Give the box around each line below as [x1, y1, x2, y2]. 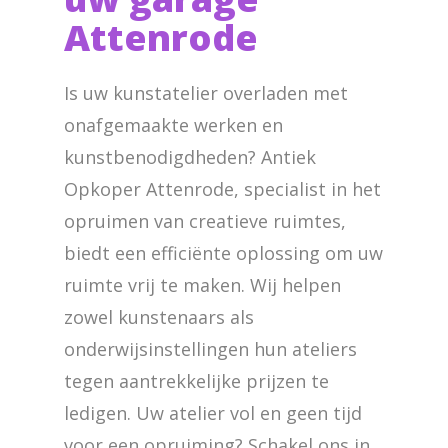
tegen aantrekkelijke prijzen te [64, 369, 329, 393]
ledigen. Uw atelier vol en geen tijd [64, 401, 362, 425]
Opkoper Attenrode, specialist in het [64, 177, 381, 201]
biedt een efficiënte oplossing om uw [64, 241, 383, 265]
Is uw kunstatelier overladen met [64, 81, 348, 105]
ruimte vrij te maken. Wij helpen [64, 273, 341, 297]
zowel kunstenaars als [64, 305, 254, 329]
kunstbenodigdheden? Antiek [64, 145, 316, 169]
